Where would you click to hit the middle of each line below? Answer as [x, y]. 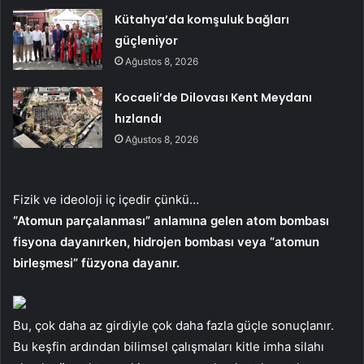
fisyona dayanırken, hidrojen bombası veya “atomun [166, 241]
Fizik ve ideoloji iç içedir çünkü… [106, 199]
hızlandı [139, 118]
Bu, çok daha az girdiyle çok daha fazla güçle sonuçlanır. [173, 325]
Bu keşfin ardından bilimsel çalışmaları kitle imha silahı [169, 346]
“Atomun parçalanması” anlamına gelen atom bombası [171, 220]
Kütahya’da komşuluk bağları [202, 19]
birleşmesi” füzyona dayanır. [96, 262]
